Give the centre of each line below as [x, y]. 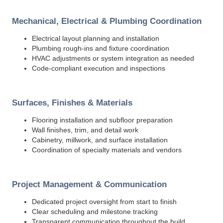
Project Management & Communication [89, 184]
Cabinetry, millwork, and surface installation [100, 140]
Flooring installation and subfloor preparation [102, 120]
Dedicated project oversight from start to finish [104, 202]
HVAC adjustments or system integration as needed [113, 58]
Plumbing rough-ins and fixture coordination [101, 48]
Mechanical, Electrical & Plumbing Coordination [107, 21]
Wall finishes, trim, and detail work [85, 130]
